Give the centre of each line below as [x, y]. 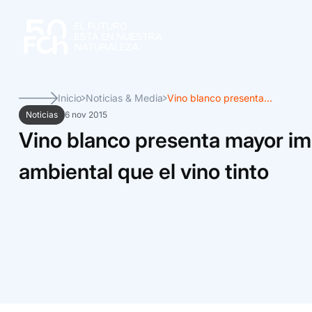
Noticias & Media [124, 98]
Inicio [70, 98]
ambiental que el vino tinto [144, 171]
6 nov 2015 [86, 115]
